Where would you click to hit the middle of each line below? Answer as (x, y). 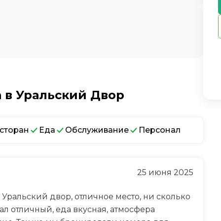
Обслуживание (97, 130)
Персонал (160, 130)
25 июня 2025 (165, 172)
